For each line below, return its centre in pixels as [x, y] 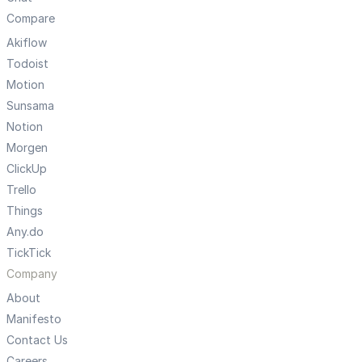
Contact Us [37, 339]
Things [25, 210]
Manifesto [34, 318]
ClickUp [27, 168]
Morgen [27, 147]
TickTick [29, 252]
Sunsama [30, 105]
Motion [25, 84]
